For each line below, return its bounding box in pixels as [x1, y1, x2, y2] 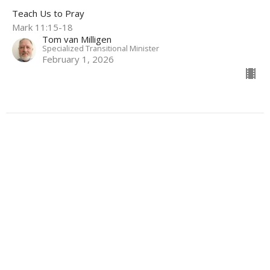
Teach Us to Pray [12, 7, 84, 19]
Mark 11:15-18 [12, 20, 73, 33]
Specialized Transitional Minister [42, 42, 159, 54]
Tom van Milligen [42, 33, 111, 45]
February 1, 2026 [42, 52, 114, 65]
